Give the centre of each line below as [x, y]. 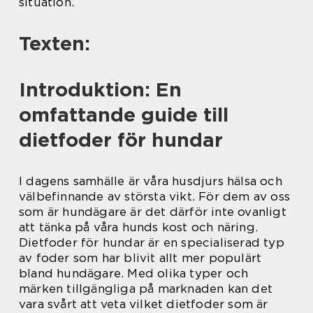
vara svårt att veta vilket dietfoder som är [144, 304]
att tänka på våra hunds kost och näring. [139, 227]
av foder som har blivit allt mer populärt [140, 258]
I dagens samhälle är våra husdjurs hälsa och [151, 181]
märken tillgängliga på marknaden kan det [146, 289]
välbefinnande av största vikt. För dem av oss [155, 197]
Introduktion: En [100, 90]
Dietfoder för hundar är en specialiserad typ [152, 243]
